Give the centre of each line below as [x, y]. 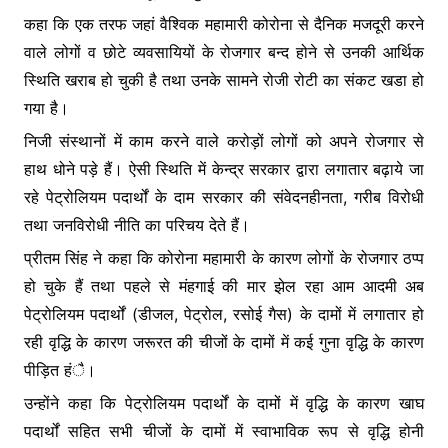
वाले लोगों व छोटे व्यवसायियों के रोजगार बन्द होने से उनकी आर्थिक [224, 51]
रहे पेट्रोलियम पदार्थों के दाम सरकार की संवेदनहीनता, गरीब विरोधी [224, 196]
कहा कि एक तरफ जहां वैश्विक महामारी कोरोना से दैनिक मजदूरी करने [224, 23]
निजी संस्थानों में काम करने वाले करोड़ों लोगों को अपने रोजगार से [224, 140]
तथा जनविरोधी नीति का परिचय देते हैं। [136, 224]
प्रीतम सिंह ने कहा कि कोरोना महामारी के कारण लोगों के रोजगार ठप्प [224, 257]
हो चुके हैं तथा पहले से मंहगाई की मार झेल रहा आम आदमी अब [224, 285]
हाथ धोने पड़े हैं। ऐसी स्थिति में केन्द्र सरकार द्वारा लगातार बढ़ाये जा [224, 168]
